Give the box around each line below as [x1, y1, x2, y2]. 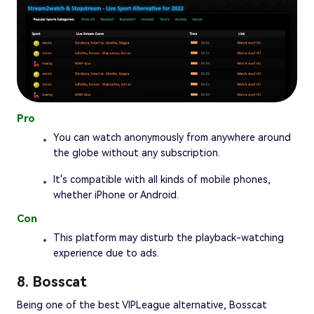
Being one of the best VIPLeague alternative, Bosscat [17, 299, 267, 311]
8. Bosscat [17, 273, 87, 291]
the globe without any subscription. [53, 147, 220, 159]
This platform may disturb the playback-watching [53, 232, 284, 244]
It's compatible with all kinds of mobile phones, [53, 174, 271, 186]
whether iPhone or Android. [53, 189, 179, 201]
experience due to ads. [53, 247, 159, 259]
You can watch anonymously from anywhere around [53, 132, 291, 144]
